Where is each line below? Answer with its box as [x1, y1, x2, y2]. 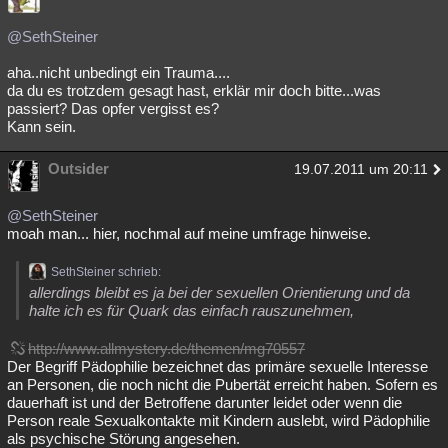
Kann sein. [7, 118, 76, 135]
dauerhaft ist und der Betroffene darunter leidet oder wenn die [7, 394, 402, 411]
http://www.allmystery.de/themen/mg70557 [28, 340, 305, 357]
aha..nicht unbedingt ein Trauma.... [7, 64, 230, 81]
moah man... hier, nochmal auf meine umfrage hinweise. [7, 225, 371, 242]
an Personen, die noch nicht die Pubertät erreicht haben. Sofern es [7, 376, 438, 393]
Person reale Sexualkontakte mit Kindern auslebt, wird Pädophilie [7, 412, 430, 429]
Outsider [48, 160, 109, 177]
